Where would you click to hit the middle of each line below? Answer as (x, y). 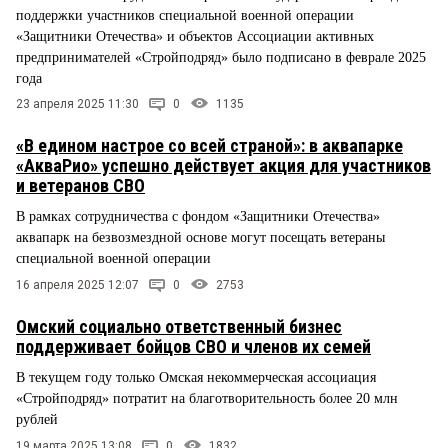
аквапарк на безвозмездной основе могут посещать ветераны (200, 238)
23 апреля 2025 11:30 (77, 104)
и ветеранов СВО (80, 186)
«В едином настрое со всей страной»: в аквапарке (209, 146)
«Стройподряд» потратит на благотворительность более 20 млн (207, 399)
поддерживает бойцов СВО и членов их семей (193, 347)
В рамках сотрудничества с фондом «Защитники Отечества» (198, 217)
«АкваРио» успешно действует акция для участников (223, 166)
